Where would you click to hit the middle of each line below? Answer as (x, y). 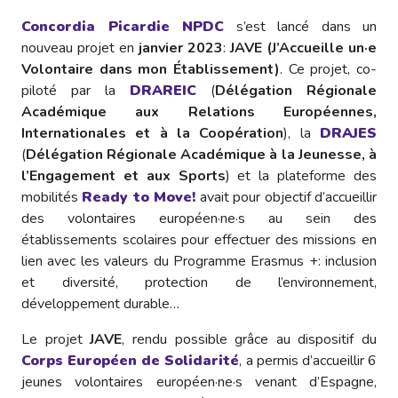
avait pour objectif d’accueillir (288, 197)
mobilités (52, 197)
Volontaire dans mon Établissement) (151, 69)
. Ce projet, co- (328, 69)
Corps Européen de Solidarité (131, 360)
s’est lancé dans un (300, 26)
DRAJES (349, 133)
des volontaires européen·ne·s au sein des (199, 218)
